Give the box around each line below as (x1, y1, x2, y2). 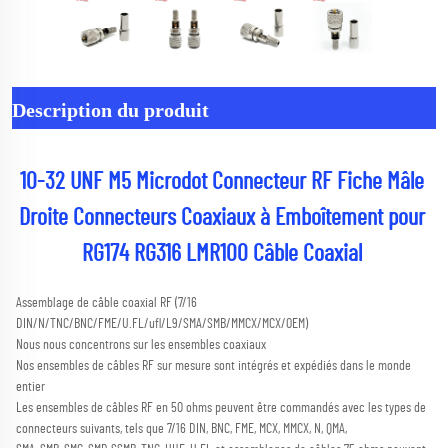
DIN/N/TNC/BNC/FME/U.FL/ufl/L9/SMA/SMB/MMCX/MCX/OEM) (16, 317, 311, 332)
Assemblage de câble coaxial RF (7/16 (16, 296, 197, 311)
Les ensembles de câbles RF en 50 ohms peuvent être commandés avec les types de (16, 401, 426, 416)
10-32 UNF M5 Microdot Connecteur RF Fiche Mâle (19, 170, 424, 195)
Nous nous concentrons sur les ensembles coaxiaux (16, 338, 269, 353)
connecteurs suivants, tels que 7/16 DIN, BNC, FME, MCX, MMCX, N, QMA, (16, 422, 350, 437)
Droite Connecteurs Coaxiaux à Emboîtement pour (18, 206, 425, 231)
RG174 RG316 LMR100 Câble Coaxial (81, 242, 367, 267)
